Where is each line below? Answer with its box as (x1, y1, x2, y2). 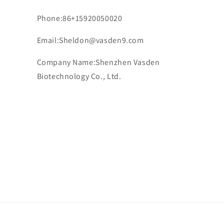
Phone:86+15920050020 (36, 13, 122, 23)
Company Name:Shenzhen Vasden (36, 57, 160, 67)
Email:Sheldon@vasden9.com (36, 35, 144, 45)
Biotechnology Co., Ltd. (36, 71, 121, 81)
